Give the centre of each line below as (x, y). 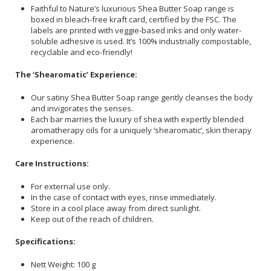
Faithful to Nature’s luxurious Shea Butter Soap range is (132, 8)
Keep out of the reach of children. (92, 219)
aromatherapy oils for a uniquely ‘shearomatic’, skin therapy (141, 130)
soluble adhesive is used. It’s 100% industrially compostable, (141, 41)
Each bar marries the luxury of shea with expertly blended (137, 119)
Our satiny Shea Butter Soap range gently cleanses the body (142, 97)
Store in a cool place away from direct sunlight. (116, 208)
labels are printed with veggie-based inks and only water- (136, 30)
